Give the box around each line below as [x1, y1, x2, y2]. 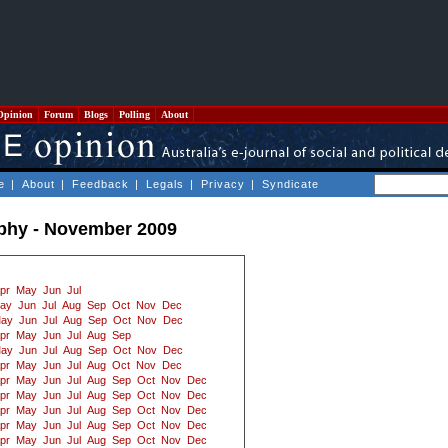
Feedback [72, 178, 129, 190]
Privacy [201, 178, 245, 190]
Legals [146, 178, 184, 190]
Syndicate [262, 178, 319, 190]
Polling [116, 109, 153, 120]
